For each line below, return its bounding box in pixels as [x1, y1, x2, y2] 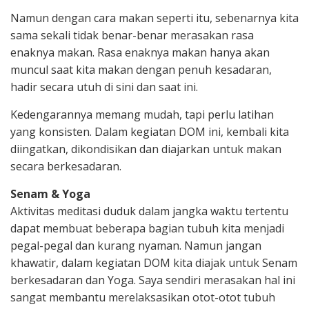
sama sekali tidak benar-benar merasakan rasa [10, 27, 254, 43]
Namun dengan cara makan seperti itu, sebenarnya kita [10, 10, 299, 26]
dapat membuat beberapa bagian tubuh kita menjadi [10, 220, 284, 236]
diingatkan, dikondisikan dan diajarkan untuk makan [10, 141, 281, 157]
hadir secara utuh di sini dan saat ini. [10, 79, 198, 94]
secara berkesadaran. [10, 158, 121, 174]
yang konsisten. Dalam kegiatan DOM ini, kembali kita [10, 123, 289, 139]
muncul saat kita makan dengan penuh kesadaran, [10, 61, 272, 77]
